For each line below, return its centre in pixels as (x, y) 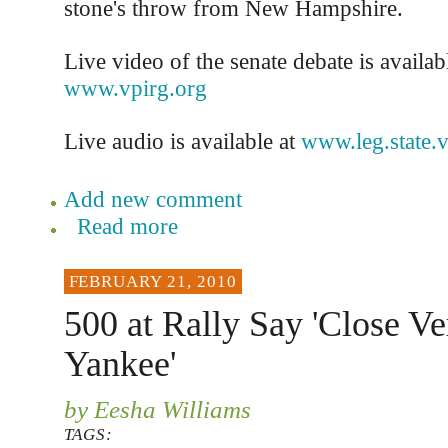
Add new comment (152, 199)
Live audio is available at (182, 141)
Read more (127, 226)
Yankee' (119, 364)
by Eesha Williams (157, 409)
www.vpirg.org (135, 88)
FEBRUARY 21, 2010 (152, 281)
